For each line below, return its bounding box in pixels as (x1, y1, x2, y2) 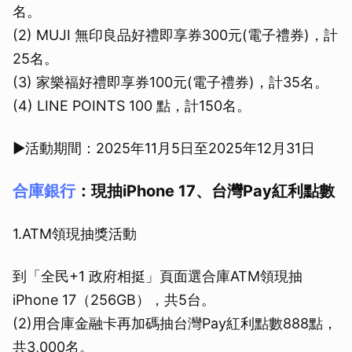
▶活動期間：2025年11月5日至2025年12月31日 (13, 140, 315, 157)
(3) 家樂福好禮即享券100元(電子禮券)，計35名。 (13, 74, 328, 91)
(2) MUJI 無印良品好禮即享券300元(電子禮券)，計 (13, 27, 338, 44)
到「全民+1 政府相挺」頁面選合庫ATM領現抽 (13, 268, 302, 285)
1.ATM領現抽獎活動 (13, 225, 137, 243)
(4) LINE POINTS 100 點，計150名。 (13, 97, 251, 115)
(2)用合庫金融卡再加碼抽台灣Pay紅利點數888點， (13, 315, 337, 332)
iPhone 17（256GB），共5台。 (13, 291, 215, 309)
